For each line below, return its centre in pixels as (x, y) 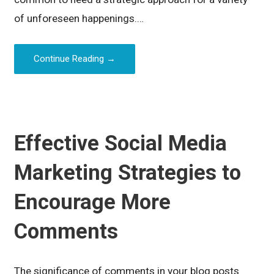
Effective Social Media (121, 143)
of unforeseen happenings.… (79, 18)
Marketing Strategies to (128, 173)
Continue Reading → (75, 58)
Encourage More (93, 202)
